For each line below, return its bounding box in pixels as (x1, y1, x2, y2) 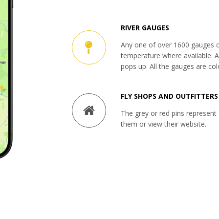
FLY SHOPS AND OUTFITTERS (120, 91, 218, 101)
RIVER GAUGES (120, 23, 169, 33)
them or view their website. (120, 119, 206, 129)
